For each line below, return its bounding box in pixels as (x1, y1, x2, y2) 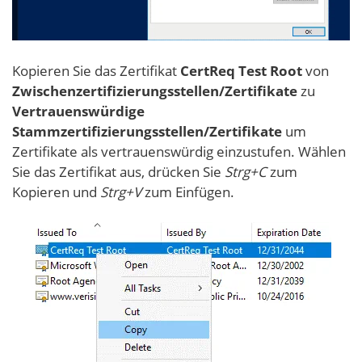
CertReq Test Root (180, 61, 302, 80)
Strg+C (225, 162, 267, 181)
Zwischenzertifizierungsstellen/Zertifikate (12, 81, 297, 100)
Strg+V (100, 182, 141, 201)
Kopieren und (12, 182, 100, 201)
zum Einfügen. (141, 182, 234, 201)
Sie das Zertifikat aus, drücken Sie (12, 162, 225, 181)
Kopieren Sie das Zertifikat (12, 61, 180, 80)
